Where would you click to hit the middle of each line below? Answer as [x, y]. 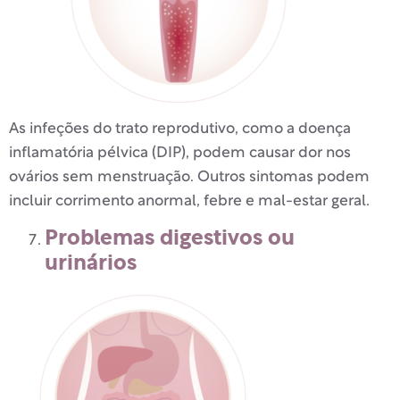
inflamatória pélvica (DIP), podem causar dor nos [180, 153]
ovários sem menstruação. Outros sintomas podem [189, 177]
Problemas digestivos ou [170, 239]
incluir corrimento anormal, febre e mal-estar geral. [189, 201]
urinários [91, 264]
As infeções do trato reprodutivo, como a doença [180, 129]
